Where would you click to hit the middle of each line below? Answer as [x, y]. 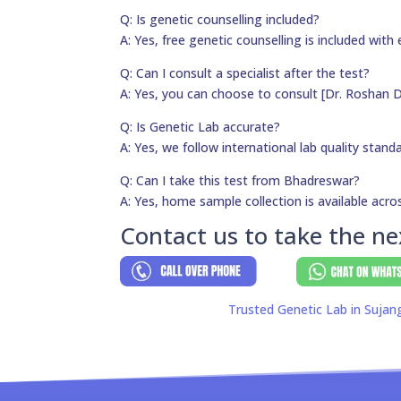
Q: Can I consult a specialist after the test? [245, 73]
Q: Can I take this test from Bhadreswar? [240, 181]
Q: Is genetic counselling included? [220, 20]
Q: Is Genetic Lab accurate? [200, 127]
